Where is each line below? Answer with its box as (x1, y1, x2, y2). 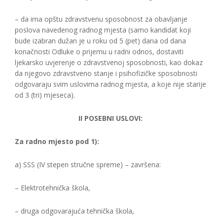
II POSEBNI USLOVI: (78, 113, 143, 123)
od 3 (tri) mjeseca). (15, 90, 75, 100)
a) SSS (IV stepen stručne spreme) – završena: (15, 160, 161, 169)
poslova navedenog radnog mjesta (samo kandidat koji (15, 25, 191, 35)
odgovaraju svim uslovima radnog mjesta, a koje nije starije (15, 79, 206, 89)
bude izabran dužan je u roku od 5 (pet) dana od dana (15, 36, 186, 45)
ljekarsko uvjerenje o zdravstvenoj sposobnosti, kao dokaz (15, 58, 203, 67)
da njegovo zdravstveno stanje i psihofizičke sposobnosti (15, 69, 197, 78)
